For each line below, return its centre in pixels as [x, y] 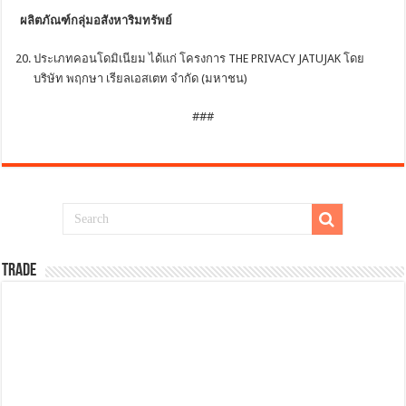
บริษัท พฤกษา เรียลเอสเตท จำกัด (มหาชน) [141, 78]
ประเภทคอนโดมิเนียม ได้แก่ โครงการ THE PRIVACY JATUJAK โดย [199, 58]
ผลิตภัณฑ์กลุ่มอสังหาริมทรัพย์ [99, 20]
